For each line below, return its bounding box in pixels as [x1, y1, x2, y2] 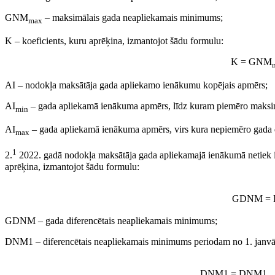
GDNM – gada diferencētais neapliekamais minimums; [5, 215, 217, 226]
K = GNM [230, 56, 272, 67]
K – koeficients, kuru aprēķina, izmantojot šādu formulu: [5, 35, 223, 46]
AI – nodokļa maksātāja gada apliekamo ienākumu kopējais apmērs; [5, 79, 268, 90]
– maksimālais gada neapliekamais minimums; [42, 12, 223, 23]
